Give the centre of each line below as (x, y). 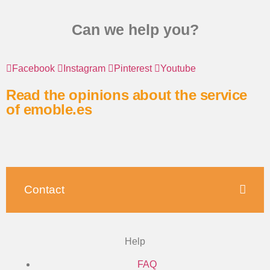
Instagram (84, 68)
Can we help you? (135, 29)
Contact (44, 190)
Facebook (33, 68)
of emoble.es (49, 109)
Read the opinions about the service (127, 95)
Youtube (178, 68)
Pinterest (133, 68)
